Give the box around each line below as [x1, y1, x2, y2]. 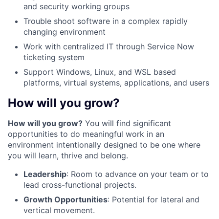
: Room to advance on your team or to [66, 169, 209, 179]
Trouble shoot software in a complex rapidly [23, 16, 188, 26]
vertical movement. [23, 205, 95, 216]
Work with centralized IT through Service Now [23, 41, 194, 51]
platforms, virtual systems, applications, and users [23, 77, 209, 88]
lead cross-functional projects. [23, 180, 136, 190]
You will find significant [83, 118, 171, 129]
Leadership [23, 169, 66, 179]
